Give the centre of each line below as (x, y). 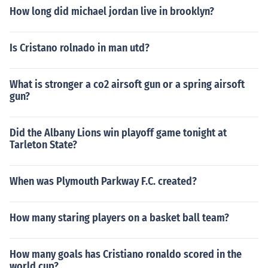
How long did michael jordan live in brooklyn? (112, 11)
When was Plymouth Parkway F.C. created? (103, 181)
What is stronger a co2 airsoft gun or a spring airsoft (127, 84)
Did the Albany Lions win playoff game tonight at (118, 133)
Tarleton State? (43, 145)
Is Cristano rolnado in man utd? (80, 48)
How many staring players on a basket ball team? (119, 218)
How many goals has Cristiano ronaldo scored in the (126, 254)
